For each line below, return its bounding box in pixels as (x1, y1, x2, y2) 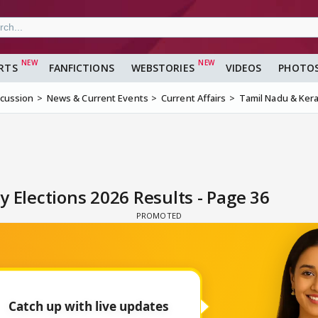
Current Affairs (161, 92, 226, 105)
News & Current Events (46, 92, 148, 105)
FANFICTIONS (48, 61, 114, 75)
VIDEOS (225, 61, 262, 75)
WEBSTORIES (131, 61, 194, 75)
